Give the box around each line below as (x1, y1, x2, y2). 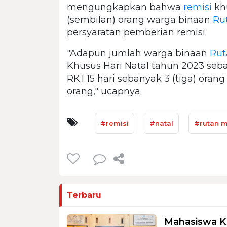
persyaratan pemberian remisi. (67, 26, 207, 38)
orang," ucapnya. (67, 85, 142, 97)
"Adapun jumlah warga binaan (67, 47, 210, 59)
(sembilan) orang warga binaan (67, 14, 213, 25)
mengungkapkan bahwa (67, 1, 183, 13)
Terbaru (67, 190, 101, 200)
